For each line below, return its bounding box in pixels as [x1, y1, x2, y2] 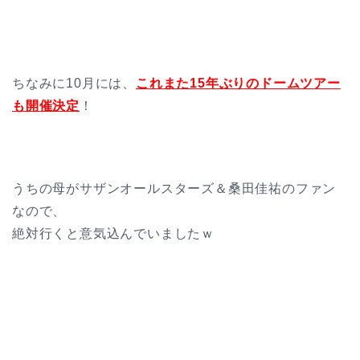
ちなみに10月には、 [12, 76, 136, 91]
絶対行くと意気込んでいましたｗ [12, 227, 215, 241]
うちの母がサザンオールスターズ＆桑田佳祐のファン [12, 182, 337, 196]
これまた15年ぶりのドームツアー [136, 76, 341, 91]
